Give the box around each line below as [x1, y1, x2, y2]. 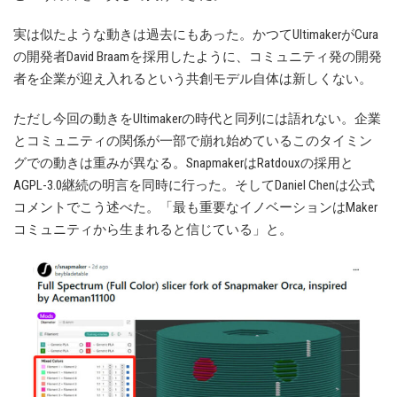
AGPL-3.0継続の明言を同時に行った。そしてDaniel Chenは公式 [13, 177, 375, 194]
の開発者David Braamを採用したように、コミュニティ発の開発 [13, 49, 382, 66]
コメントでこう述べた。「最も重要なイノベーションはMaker [13, 199, 378, 216]
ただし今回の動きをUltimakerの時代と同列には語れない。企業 [13, 111, 381, 128]
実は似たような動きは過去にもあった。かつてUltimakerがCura [13, 27, 378, 43]
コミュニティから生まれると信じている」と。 [13, 222, 292, 238]
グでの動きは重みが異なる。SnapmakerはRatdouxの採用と [13, 155, 354, 172]
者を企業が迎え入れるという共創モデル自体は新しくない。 [13, 71, 372, 88]
